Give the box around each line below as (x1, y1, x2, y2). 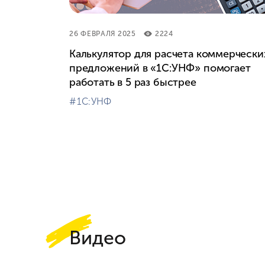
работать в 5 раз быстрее (69, 75, 196, 89)
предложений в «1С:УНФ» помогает (69, 61, 251, 75)
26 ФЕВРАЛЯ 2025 (69, 29, 136, 38)
